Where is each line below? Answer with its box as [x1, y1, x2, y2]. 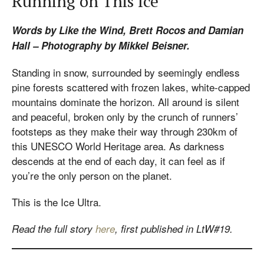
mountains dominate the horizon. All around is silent [12, 94, 239, 109]
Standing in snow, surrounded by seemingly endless [12, 65, 240, 80]
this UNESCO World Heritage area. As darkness [12, 138, 225, 153]
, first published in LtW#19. [115, 222, 236, 236]
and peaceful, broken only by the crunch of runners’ [12, 109, 238, 124]
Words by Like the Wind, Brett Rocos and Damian [12, 23, 243, 37]
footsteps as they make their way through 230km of [12, 124, 237, 138]
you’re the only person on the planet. [12, 168, 172, 183]
